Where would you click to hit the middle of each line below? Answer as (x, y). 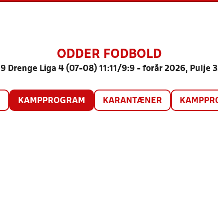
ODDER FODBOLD (109, 54)
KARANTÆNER (132, 101)
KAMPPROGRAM (51, 101)
